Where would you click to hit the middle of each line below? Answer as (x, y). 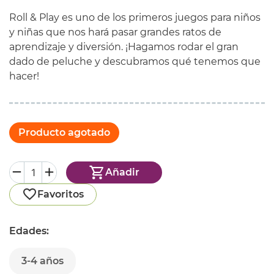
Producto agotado (64, 132)
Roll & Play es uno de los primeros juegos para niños (135, 17)
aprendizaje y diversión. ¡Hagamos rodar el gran (124, 46)
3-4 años (43, 261)
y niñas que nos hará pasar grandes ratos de (115, 32)
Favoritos (61, 194)
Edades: (29, 231)
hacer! (24, 76)
